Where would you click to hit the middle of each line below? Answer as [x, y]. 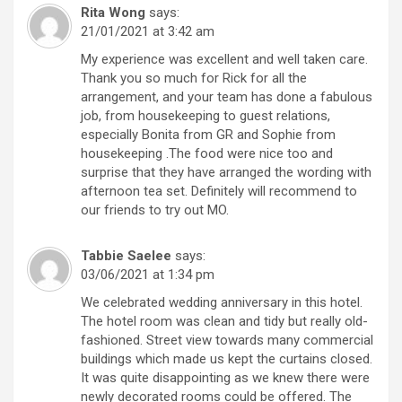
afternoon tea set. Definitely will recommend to [219, 191]
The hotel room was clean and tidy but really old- [224, 321]
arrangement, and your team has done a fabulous [227, 96]
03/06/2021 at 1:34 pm [148, 274]
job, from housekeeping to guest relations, [205, 115]
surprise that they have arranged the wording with [226, 172]
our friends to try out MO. [155, 210]
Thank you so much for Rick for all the [194, 78]
